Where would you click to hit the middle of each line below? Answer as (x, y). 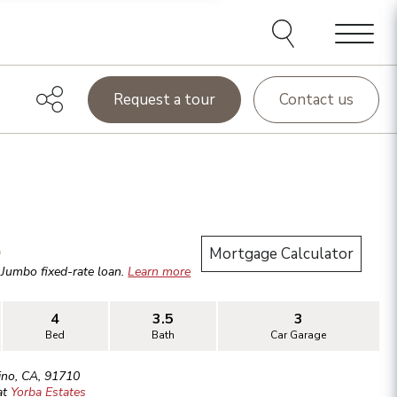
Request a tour (164, 99)
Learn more (160, 272)
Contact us (316, 99)
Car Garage (299, 335)
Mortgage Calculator (281, 254)
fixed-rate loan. (83, 272)
